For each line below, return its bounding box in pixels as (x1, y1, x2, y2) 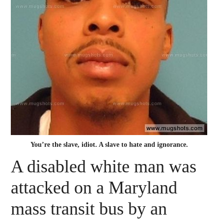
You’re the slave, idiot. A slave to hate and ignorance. (30, 141, 188, 149)
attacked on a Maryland (11, 178, 178, 198)
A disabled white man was (11, 157, 197, 177)
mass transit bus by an (11, 199, 167, 219)
